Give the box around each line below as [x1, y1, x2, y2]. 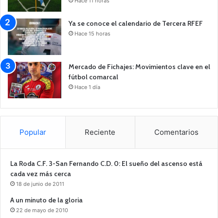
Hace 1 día [74, 84, 100, 91]
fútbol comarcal [69, 73, 118, 82]
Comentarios [154, 127, 199, 137]
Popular [19, 127, 47, 137]
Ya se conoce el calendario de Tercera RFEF [69, 19, 203, 28]
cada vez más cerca [10, 169, 71, 179]
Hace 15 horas [74, 30, 110, 37]
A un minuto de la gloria [10, 196, 83, 205]
